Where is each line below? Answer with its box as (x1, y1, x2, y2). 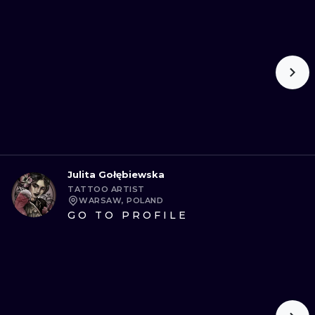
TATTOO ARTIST (67, 184, 145, 194)
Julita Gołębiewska (67, 169, 165, 180)
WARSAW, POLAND (79, 195, 163, 205)
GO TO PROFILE (67, 209, 188, 221)
